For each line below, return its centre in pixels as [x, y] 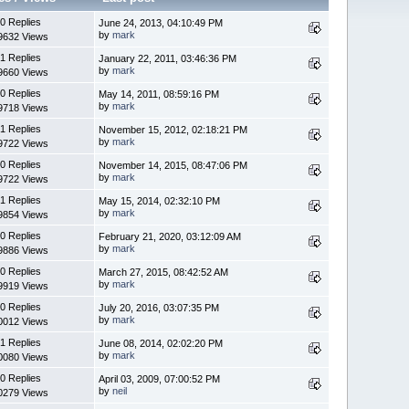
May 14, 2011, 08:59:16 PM [159, 94]
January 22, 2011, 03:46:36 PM [168, 59]
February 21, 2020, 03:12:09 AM [170, 237]
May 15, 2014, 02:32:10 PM [160, 201]
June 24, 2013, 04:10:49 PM [161, 23]
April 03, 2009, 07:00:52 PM [160, 379]
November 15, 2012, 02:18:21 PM [173, 130]
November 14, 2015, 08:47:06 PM [173, 166]
